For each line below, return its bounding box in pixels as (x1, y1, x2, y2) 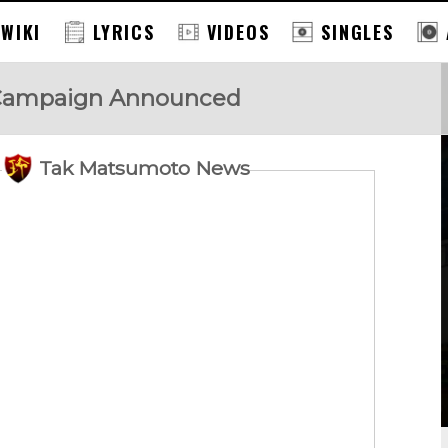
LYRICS (93, 19, 155, 45)
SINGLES (321, 19, 394, 45)
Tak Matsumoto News (39, 156, 251, 180)
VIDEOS (206, 19, 270, 45)
